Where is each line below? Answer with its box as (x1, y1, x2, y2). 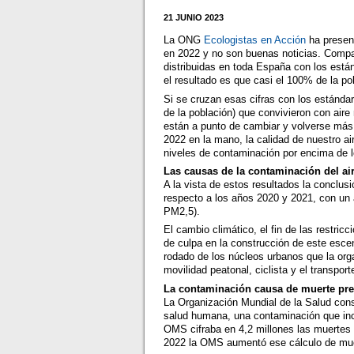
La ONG (164, 34, 205, 47)
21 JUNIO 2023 (164, 12, 224, 22)
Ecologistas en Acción (204, 34, 307, 47)
